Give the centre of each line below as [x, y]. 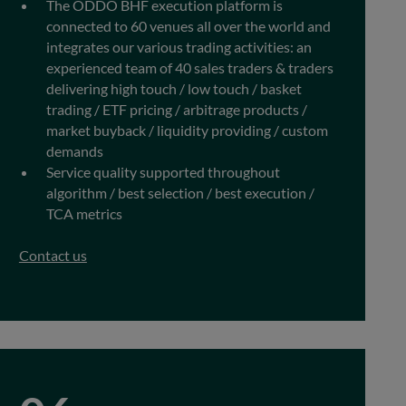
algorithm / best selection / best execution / [180, 192]
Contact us [53, 255]
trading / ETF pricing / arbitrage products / [176, 109]
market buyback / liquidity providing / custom [187, 130]
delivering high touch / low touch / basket [174, 88]
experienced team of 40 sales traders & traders [189, 67]
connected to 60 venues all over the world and [188, 25]
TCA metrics [84, 213]
